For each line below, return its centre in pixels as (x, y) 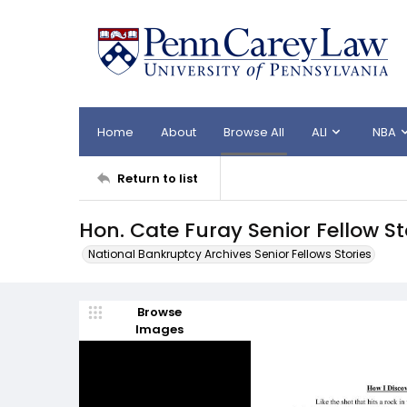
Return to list (158, 178)
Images (159, 329)
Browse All (254, 132)
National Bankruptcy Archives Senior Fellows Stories (230, 254)
